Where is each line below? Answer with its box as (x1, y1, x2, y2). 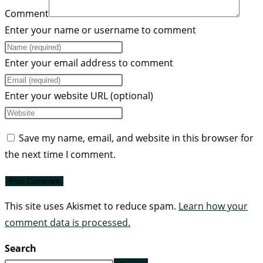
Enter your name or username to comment (5, 23, 196, 37)
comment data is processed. (5, 216, 130, 230)
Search (5, 242, 36, 255)
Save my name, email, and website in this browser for (19, 131, 254, 145)
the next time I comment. (5, 148, 116, 161)
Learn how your (178, 200, 248, 213)
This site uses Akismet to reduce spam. (5, 200, 178, 213)
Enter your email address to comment (5, 56, 173, 70)
